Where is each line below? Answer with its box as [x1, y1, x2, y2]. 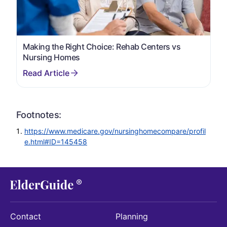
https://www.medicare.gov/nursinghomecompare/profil [24, 126, 206, 135]
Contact [10, 211, 41, 221]
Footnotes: [16, 109, 61, 120]
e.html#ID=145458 [24, 137, 87, 146]
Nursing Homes [23, 52, 80, 62]
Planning [116, 211, 148, 221]
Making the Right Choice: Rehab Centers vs [23, 41, 181, 52]
